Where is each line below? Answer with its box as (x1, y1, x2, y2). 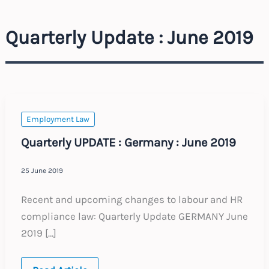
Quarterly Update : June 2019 (5, 26, 254, 49)
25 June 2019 (20, 166, 63, 175)
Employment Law (26, 114, 89, 124)
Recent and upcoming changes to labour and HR (20, 193, 243, 206)
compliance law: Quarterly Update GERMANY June (20, 210, 248, 223)
